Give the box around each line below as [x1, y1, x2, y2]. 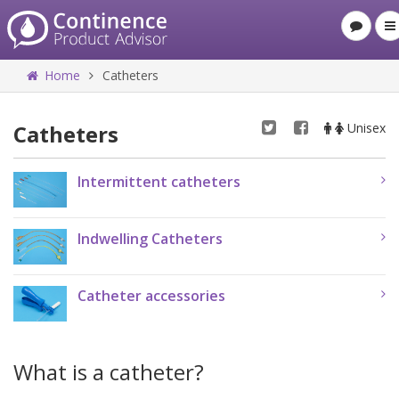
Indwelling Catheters [77, 229, 223, 248]
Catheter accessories [77, 286, 225, 305]
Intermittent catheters [77, 172, 240, 191]
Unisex [344, 119, 386, 136]
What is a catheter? [13, 356, 204, 387]
